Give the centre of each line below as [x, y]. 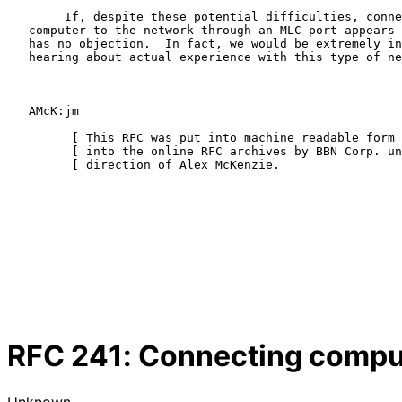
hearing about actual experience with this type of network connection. [18, 57]
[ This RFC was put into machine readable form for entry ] [39, 137]
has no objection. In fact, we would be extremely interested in [18, 43]
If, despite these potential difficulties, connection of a [36, 16]
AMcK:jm [18, 110]
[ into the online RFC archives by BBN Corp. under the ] [39, 151]
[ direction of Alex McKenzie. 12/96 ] [39, 164]
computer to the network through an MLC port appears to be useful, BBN [18, 30]
